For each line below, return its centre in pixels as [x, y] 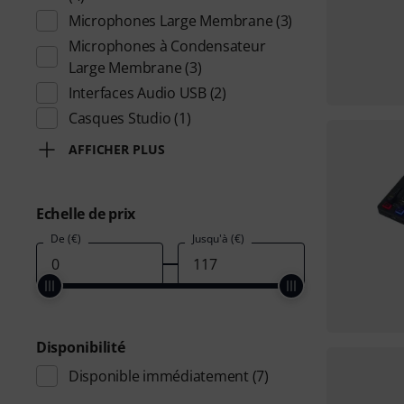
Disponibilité [81, 347]
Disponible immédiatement [159, 376]
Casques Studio [120, 118]
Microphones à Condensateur [167, 46]
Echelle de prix [86, 214]
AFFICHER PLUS [117, 149]
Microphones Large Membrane [171, 21]
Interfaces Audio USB [138, 93]
